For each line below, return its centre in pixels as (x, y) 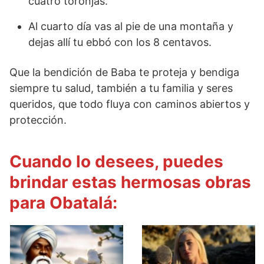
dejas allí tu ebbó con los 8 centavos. (120, 42)
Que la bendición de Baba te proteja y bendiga (124, 72)
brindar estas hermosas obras (130, 182)
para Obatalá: (63, 202)
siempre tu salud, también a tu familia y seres (121, 88)
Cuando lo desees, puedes (116, 161)
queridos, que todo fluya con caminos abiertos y (130, 104)
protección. (38, 120)
